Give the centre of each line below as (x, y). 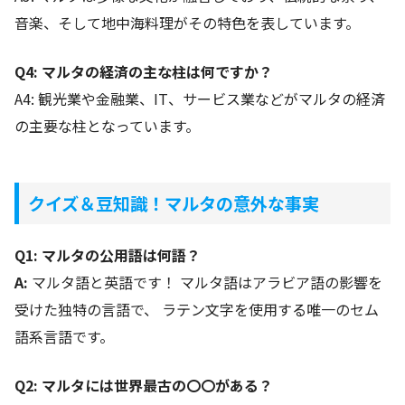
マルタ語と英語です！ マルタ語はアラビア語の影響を (205, 282)
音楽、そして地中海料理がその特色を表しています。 (187, 23)
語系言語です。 (64, 336)
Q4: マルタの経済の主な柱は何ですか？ (144, 72)
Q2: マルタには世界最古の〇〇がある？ (144, 385)
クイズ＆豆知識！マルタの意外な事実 (173, 203)
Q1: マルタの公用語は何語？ (108, 254)
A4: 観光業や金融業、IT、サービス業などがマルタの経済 (200, 99)
